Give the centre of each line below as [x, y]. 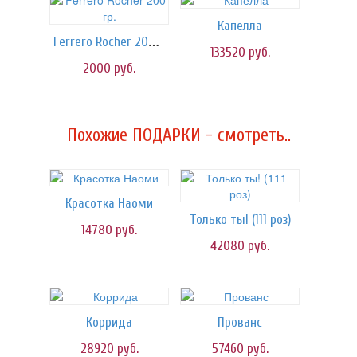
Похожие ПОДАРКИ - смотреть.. [178, 135]
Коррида [109, 322]
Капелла [240, 26]
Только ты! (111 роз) [240, 220]
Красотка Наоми [109, 204]
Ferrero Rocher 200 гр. [154, 41]
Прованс [240, 322]
